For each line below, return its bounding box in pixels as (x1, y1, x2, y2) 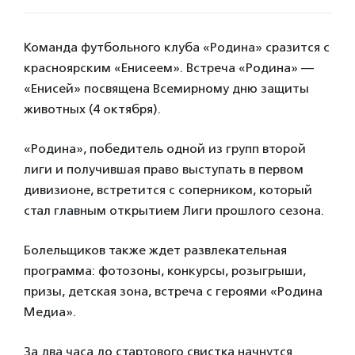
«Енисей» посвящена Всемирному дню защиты (24, 81, 309, 96)
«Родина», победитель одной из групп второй (24, 141, 306, 156)
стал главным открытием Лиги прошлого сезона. (24, 203, 324, 218)
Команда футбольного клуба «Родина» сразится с (24, 40, 330, 55)
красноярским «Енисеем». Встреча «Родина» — (24, 60, 314, 75)
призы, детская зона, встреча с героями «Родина (24, 284, 323, 299)
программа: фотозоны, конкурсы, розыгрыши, (24, 263, 306, 278)
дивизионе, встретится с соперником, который (24, 182, 312, 197)
